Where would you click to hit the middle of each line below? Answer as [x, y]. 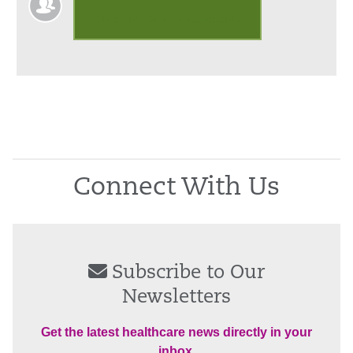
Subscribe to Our [188, 273]
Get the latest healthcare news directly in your [176, 332]
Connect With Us [176, 188]
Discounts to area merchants [167, 20]
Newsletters [176, 297]
